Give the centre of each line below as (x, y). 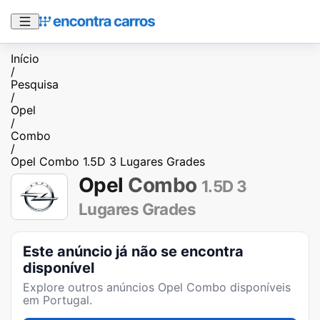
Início (25, 59)
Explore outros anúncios (90, 287)
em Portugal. (57, 300)
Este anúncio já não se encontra (133, 251)
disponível (59, 267)
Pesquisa (35, 84)
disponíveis (259, 287)
